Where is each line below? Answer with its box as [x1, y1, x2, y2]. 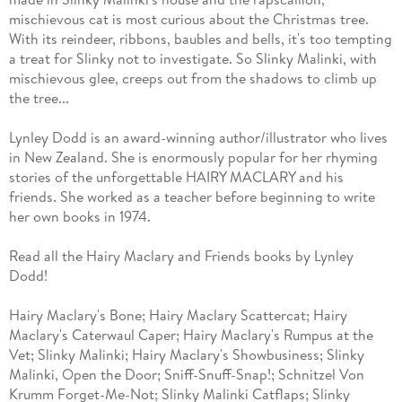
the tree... [8, 88, 69, 109]
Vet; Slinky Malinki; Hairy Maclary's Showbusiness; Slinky [8, 345, 364, 365]
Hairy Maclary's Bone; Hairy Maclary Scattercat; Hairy [8, 305, 347, 326]
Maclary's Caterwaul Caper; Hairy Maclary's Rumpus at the [8, 325, 373, 345]
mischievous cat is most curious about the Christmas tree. [8, 9, 369, 30]
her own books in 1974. [8, 206, 151, 227]
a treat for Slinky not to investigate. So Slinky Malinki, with [8, 48, 377, 69]
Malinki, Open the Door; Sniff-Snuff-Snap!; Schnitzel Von [8, 364, 364, 385]
